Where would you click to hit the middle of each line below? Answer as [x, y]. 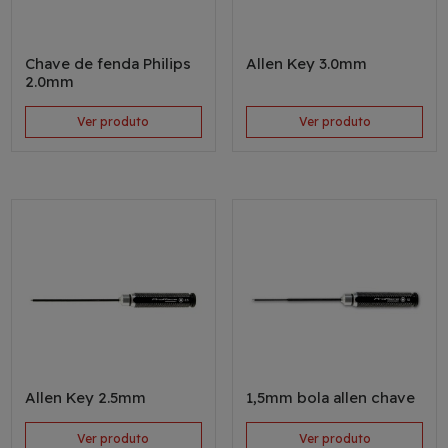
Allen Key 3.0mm [306, 63]
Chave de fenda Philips [107, 63]
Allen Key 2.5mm [85, 398]
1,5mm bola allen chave [330, 398]
